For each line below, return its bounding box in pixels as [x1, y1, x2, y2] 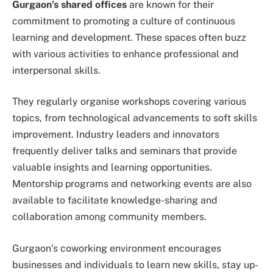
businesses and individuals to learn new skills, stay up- [12, 258, 258, 271]
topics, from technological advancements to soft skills [12, 112, 257, 124]
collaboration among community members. [12, 211, 207, 223]
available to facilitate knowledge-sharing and [12, 194, 218, 207]
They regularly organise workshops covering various [12, 96, 246, 108]
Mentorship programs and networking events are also [12, 178, 252, 190]
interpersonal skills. [12, 64, 101, 76]
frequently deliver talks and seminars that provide [12, 145, 237, 157]
